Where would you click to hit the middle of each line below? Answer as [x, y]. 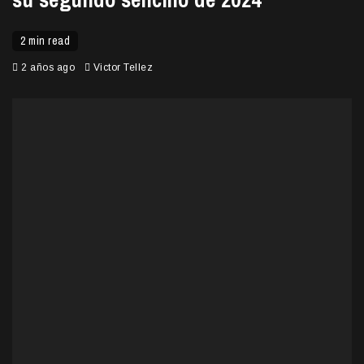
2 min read [45, 40]
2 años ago [48, 67]
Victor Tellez [123, 67]
